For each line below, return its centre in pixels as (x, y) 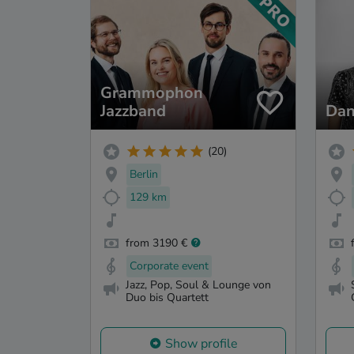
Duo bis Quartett (167, 298)
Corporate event (169, 265)
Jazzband (133, 111)
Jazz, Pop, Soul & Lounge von (198, 285)
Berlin (144, 175)
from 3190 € (156, 243)
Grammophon (152, 92)
